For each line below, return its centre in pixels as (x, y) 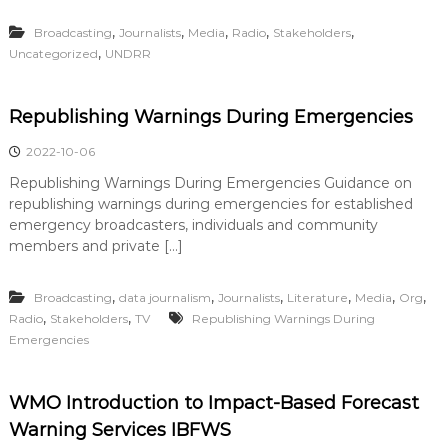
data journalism (164, 297)
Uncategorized (53, 53)
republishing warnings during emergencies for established (210, 204)
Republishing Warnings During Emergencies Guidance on (210, 183)
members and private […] (95, 246)
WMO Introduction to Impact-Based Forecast (213, 403)
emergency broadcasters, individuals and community (193, 225)
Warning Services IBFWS (119, 430)
